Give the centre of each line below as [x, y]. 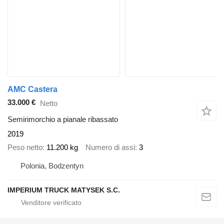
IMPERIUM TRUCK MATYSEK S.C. [64, 190]
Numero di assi [110, 147]
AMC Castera [32, 89]
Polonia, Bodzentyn [52, 166]
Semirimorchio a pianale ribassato [63, 119]
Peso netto [25, 147]
